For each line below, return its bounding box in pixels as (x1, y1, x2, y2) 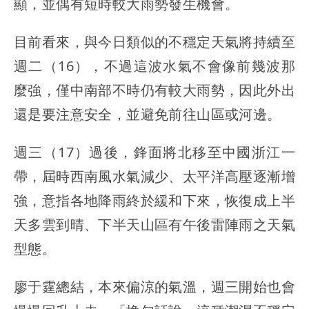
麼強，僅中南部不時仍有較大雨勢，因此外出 (14, 81, 295, 100)
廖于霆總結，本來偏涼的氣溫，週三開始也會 (14, 277, 295, 297)
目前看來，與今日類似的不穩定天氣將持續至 (14, 32, 295, 52)
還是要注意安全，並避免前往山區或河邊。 (14, 105, 281, 124)
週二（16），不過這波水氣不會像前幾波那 (14, 57, 295, 76)
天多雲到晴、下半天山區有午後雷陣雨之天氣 (14, 215, 295, 235)
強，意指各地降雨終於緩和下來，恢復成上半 (14, 191, 295, 210)
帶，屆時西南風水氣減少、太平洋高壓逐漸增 (14, 167, 295, 186)
